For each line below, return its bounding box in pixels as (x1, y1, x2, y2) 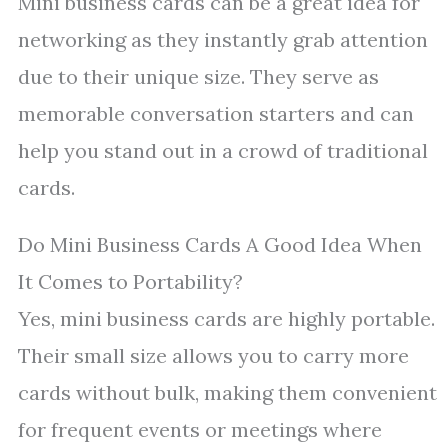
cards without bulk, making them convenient (18, 380, 437, 405)
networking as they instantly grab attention (18, 27, 428, 52)
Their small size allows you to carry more (18, 343, 409, 368)
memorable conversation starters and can (18, 101, 414, 126)
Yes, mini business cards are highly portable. (18, 306, 435, 331)
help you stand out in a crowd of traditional (18, 138, 428, 163)
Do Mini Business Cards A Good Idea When (18, 232, 422, 257)
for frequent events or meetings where (18, 417, 382, 442)
